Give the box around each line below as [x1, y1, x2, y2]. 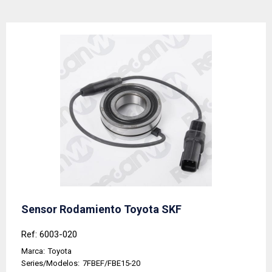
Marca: [21, 246, 45, 256]
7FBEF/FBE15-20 [83, 259, 140, 268]
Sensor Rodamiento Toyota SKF [21, 203, 182, 216]
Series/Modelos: [21, 259, 80, 268]
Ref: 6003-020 [21, 229, 77, 240]
